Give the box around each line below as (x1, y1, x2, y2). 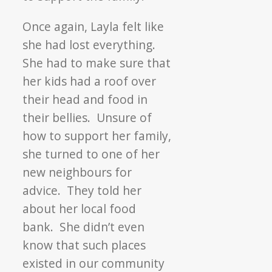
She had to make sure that (22, 54, 171, 71)
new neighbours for (22, 163, 132, 180)
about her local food (22, 200, 137, 217)
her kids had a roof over (22, 72, 157, 89)
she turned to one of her (22, 145, 160, 162)
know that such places (22, 236, 146, 253)
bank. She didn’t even (22, 218, 145, 235)
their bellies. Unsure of (22, 109, 152, 126)
